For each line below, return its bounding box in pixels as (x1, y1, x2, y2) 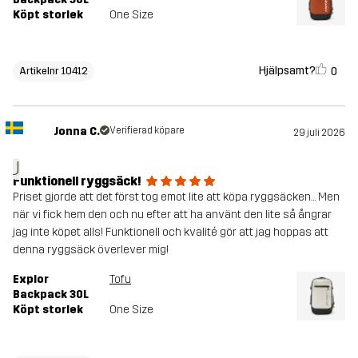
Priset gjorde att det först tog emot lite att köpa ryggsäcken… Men (13, 189, 340, 204)
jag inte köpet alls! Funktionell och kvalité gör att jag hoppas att (13, 225, 328, 239)
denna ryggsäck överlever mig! (13, 242, 169, 257)
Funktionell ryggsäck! (13, 173, 141, 189)
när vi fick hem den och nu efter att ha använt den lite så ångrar (13, 207, 332, 221)
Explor (13, 272, 49, 286)
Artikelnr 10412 (19, 65, 88, 78)
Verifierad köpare (109, 124, 185, 136)
